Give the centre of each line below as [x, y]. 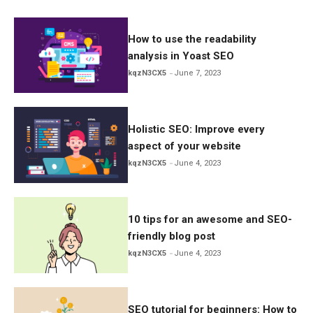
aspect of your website [185, 146]
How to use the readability [192, 39]
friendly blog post [172, 236]
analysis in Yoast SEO [181, 56]
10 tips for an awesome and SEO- [210, 219]
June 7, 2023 [198, 73]
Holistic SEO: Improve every [197, 130]
